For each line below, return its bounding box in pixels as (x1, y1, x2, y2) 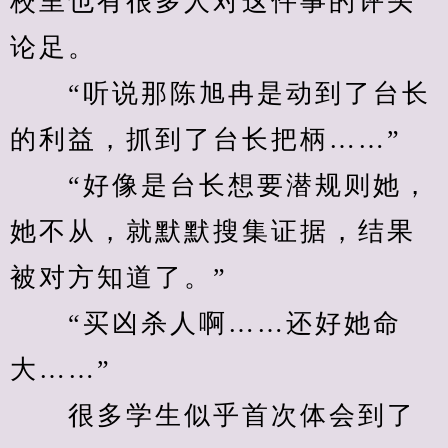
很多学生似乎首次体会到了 (10, 401, 416, 430)
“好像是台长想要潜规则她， (10, 171, 431, 200)
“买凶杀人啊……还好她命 (10, 309, 402, 338)
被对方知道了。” (10, 263, 228, 292)
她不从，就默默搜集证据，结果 (10, 217, 416, 246)
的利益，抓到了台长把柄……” (10, 125, 402, 154)
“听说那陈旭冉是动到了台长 (10, 79, 431, 108)
